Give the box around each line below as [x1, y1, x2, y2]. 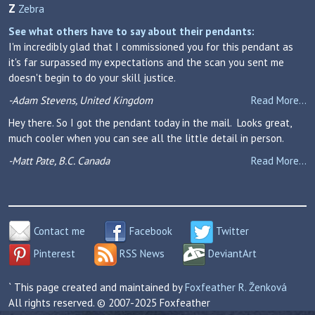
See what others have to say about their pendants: [8, 25, 255, 38]
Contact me [31, 224, 85, 238]
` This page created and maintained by [8, 281, 185, 294]
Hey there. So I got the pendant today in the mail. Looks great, [8, 116, 291, 129]
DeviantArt [205, 246, 257, 260]
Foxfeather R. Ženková [185, 281, 287, 294]
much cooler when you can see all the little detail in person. [8, 131, 284, 145]
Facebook [126, 224, 172, 238]
